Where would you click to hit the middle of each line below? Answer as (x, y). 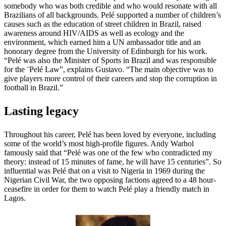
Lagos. (15, 198)
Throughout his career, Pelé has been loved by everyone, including (110, 134)
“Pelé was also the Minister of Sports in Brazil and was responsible (110, 60)
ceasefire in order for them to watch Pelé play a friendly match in (107, 189)
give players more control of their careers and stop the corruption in (110, 78)
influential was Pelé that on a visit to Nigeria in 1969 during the (104, 171)
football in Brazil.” (34, 87)
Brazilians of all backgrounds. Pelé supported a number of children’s (112, 15)
